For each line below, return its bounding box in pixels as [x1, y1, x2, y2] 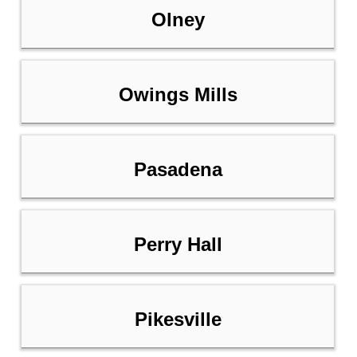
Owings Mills [118, 84, 237, 106]
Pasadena [133, 159, 222, 181]
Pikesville [134, 308, 222, 331]
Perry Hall [133, 233, 222, 256]
